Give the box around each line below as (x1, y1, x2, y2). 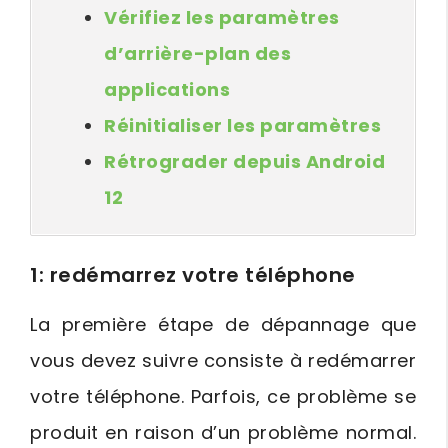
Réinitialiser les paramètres (104, 113, 381, 138)
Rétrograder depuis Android (104, 149, 385, 174)
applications (104, 77, 230, 102)
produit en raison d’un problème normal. (30, 420, 416, 445)
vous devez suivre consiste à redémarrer (30, 348, 416, 373)
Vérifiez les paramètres (104, 5, 340, 30)
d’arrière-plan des (104, 41, 291, 66)
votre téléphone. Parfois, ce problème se (30, 384, 416, 409)
